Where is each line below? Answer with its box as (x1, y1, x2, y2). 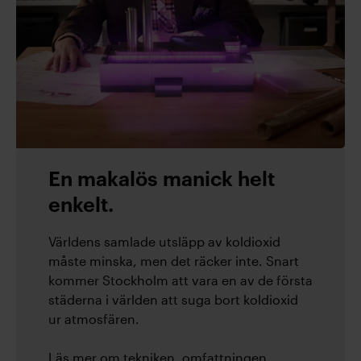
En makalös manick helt (48, 170, 275, 190)
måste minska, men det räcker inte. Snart (48, 253, 299, 268)
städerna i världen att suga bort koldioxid (48, 292, 298, 307)
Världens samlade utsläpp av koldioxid (48, 234, 280, 249)
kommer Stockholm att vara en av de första (48, 272, 313, 288)
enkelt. (48, 196, 114, 216)
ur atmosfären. (48, 311, 139, 326)
